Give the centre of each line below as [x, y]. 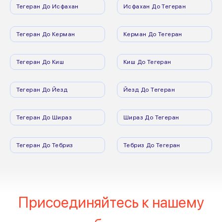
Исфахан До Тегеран [155, 6]
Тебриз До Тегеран [152, 145]
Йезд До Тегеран [149, 89]
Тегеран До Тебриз [45, 145]
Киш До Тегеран [147, 62]
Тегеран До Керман [46, 34]
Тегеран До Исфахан [47, 6]
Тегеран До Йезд [42, 89]
